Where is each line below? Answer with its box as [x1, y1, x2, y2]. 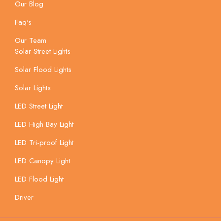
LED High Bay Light [15, 119, 74, 130]
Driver [15, 192, 34, 203]
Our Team [15, 35, 46, 46]
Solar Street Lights [15, 46, 71, 57]
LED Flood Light [15, 174, 64, 185]
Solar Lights [15, 82, 51, 94]
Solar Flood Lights [15, 64, 72, 75]
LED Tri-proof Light [15, 137, 74, 148]
